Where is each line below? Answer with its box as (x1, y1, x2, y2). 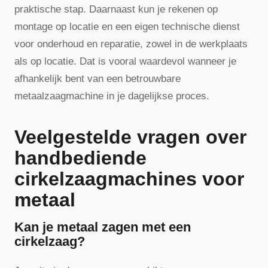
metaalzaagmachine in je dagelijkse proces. (14, 90, 209, 102)
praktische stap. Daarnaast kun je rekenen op (14, 3, 218, 15)
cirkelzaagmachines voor (14, 168, 244, 190)
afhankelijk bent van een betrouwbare (14, 72, 181, 84)
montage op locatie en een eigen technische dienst (14, 20, 240, 32)
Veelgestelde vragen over (14, 126, 246, 148)
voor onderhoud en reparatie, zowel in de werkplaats (14, 38, 248, 50)
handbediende (14, 147, 147, 169)
